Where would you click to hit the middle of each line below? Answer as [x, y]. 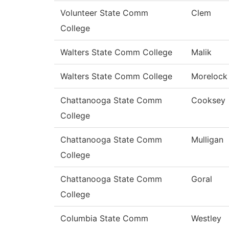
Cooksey [208, 100]
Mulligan [207, 140]
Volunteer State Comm [104, 13]
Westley [206, 219]
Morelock [209, 76]
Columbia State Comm [104, 219]
